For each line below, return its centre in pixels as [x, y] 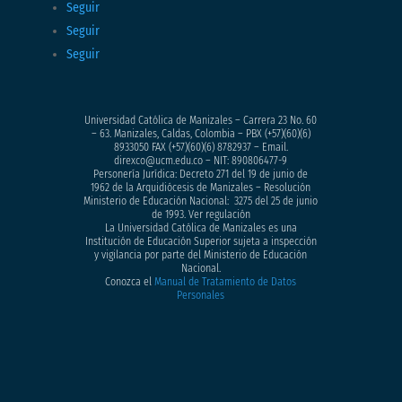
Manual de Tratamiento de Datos [226, 281]
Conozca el [130, 281]
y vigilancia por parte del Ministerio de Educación [201, 254]
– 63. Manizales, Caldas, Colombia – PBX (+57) [187, 133]
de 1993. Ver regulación [201, 214]
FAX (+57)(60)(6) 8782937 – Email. [218, 147]
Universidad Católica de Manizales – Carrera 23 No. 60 [201, 120]
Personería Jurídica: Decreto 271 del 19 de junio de [201, 174]
